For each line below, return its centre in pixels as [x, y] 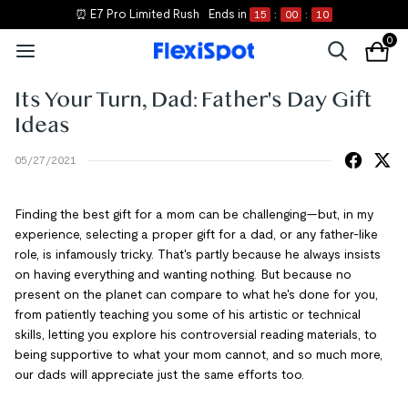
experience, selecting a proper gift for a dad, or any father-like [196, 234]
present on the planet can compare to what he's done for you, [196, 294]
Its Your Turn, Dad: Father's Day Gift [194, 100]
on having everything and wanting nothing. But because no [183, 274]
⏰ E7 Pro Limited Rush [138, 14]
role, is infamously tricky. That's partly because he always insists [198, 254]
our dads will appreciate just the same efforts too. [159, 374]
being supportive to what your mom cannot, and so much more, [199, 354]
